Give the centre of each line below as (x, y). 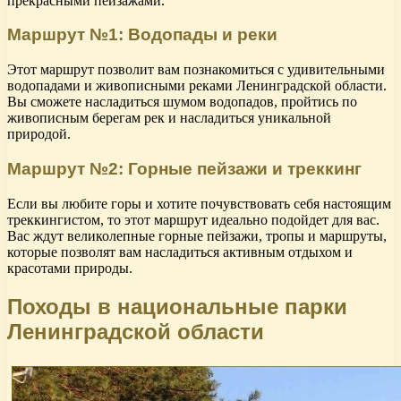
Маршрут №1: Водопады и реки (142, 35)
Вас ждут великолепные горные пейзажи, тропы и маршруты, (197, 235)
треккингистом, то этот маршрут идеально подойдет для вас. (193, 219)
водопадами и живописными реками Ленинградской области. (197, 86)
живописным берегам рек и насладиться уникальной (169, 118)
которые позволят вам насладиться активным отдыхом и (180, 252)
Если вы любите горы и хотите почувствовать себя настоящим (199, 203)
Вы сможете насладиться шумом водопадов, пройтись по (182, 102)
